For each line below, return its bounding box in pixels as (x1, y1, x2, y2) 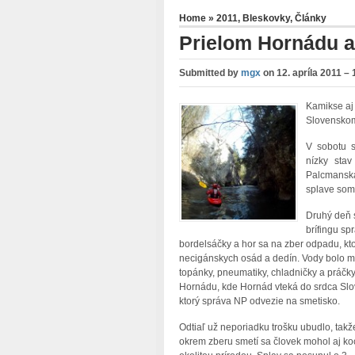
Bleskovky (242, 13, 290, 25)
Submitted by (178, 67, 241, 79)
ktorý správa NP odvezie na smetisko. (178, 296, 340, 307)
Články (294, 13, 326, 25)
